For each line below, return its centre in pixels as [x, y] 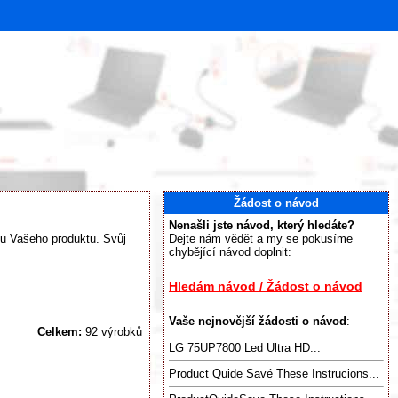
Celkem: [60, 331]
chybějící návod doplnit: [230, 252]
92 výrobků [112, 331]
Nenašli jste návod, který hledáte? [262, 225]
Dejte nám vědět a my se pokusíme [261, 239]
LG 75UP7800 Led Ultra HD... [245, 347]
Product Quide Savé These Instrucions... [274, 374]
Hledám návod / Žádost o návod [266, 287]
